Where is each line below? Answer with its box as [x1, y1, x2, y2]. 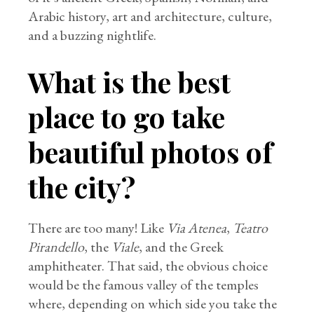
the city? [28, 168, 136, 205]
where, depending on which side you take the [28, 294, 278, 313]
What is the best [28, 63, 231, 100]
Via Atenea [167, 219, 227, 237]
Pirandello [28, 238, 85, 256]
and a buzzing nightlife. [28, 26, 157, 44]
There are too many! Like [28, 219, 168, 237]
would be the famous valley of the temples [28, 275, 259, 294]
